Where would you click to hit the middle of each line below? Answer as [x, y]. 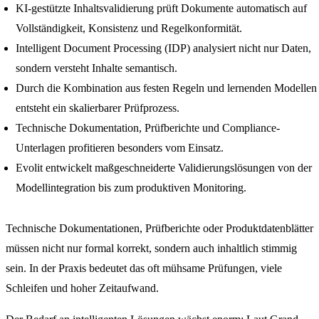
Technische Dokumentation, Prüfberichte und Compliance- [148, 127]
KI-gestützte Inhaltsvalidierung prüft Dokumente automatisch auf [161, 8]
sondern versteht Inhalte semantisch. [96, 68]
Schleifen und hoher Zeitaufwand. [82, 288]
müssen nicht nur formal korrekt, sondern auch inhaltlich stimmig [151, 249]
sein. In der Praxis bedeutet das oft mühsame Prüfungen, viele [144, 268]
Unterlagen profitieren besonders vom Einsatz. [120, 147]
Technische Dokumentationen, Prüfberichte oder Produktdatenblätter [159, 229]
